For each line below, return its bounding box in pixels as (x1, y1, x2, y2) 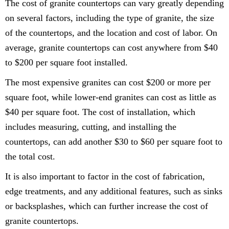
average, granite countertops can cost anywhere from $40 (5, 42, 218, 53)
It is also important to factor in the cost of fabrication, (5, 171, 205, 182)
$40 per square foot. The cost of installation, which (5, 107, 195, 118)
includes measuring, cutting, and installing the (5, 122, 176, 132)
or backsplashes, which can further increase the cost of (5, 201, 208, 212)
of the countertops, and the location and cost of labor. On (5, 28, 217, 38)
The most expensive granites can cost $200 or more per (5, 77, 211, 88)
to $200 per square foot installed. (5, 57, 128, 68)
